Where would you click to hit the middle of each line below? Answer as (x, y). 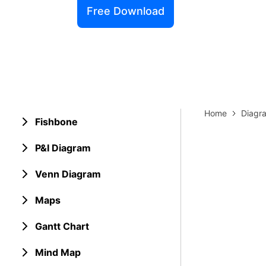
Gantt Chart (62, 226)
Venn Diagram (68, 174)
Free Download (125, 11)
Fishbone (56, 122)
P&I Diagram (63, 148)
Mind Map (58, 252)
